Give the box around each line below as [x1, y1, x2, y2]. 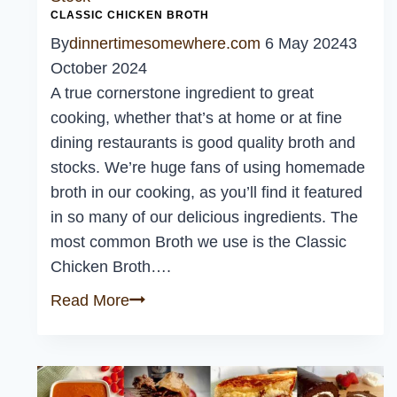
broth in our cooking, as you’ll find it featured [51, 183, 362, 201]
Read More [51, 292, 129, 309]
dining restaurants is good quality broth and [51, 134, 355, 152]
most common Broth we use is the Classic [51, 233, 346, 251]
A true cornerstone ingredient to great [51, 84, 314, 102]
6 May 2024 [265, 35, 348, 52]
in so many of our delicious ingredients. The [51, 208, 358, 226]
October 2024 [51, 59, 147, 77]
